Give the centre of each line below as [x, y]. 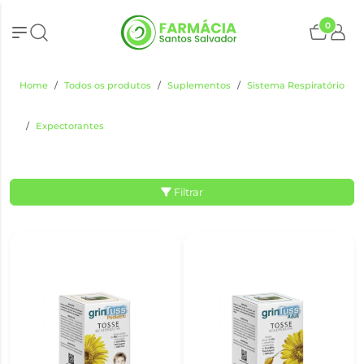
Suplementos [199, 85]
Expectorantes [70, 126]
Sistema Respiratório [296, 85]
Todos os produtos [108, 85]
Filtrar [188, 192]
